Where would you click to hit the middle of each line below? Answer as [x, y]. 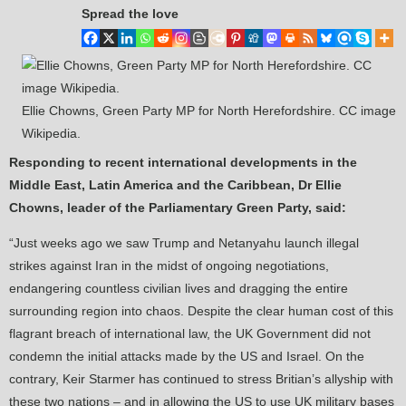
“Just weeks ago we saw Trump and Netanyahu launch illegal [184, 243]
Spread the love [130, 14]
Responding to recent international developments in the [183, 163]
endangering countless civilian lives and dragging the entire [179, 289]
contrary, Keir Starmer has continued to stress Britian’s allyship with [201, 379]
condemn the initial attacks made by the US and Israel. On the [187, 357]
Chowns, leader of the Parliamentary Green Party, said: [178, 208]
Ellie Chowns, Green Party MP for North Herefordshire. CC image [209, 111]
